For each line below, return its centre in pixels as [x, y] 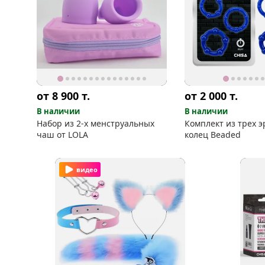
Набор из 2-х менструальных [96, 123]
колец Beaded [213, 134]
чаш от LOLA [62, 134]
